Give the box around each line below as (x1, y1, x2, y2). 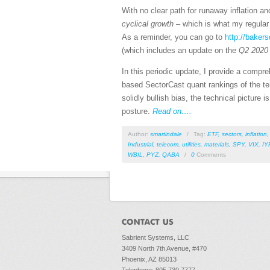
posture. (122, 107, 152, 116)
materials (204, 141, 229, 148)
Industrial (128, 141, 153, 148)
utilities (182, 141, 201, 148)
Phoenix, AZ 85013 (122, 256, 177, 263)
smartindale (150, 131, 182, 137)
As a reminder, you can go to (122, 33, 225, 42)
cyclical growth (122, 19, 174, 28)
